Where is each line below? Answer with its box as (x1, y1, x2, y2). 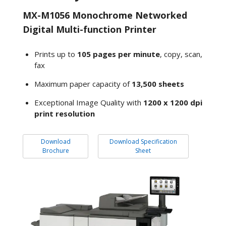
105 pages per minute (77, 48, 160, 59)
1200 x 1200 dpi (143, 97, 202, 107)
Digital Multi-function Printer (23, 23, 156, 35)
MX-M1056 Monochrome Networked (23, 9, 187, 21)
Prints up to (34, 48, 77, 59)
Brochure (42, 146, 69, 155)
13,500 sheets (131, 78, 184, 89)
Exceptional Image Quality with (34, 97, 143, 107)
